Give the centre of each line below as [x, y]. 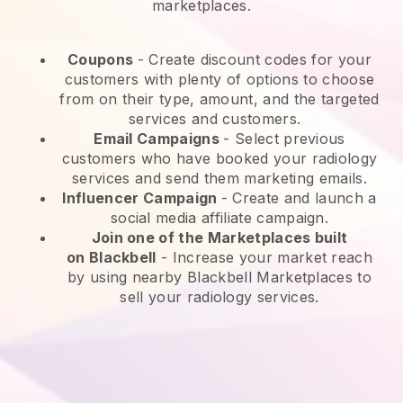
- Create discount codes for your [254, 60]
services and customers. [219, 119]
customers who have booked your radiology [219, 159]
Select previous [290, 139]
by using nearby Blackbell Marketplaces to [219, 278]
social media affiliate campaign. [219, 218]
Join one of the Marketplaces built [219, 238]
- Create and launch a [299, 198]
